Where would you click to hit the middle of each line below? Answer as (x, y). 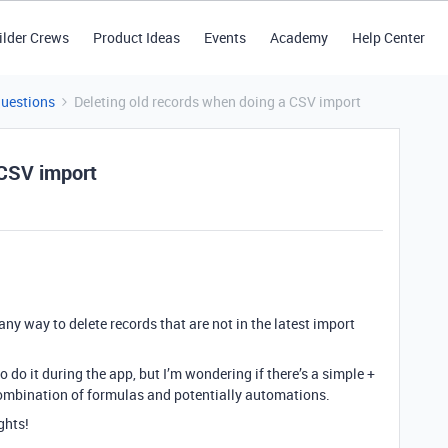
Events (224, 37)
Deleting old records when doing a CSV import (217, 101)
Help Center (388, 37)
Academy (298, 37)
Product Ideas (136, 37)
